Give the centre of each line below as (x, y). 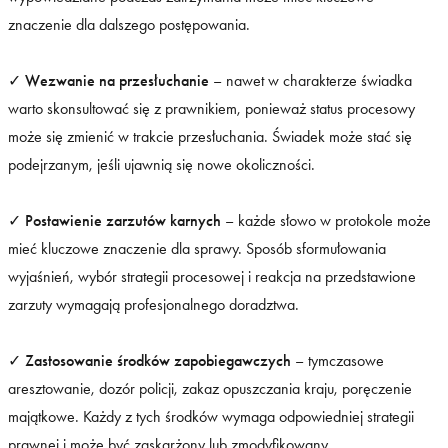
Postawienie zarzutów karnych (123, 221)
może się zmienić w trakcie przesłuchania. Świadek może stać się (210, 137)
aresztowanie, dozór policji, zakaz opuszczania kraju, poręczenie (210, 389)
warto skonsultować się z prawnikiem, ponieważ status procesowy (211, 109)
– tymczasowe (337, 361)
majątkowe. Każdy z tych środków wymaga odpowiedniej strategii (211, 417)
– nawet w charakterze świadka (310, 81)
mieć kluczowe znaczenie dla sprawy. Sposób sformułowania (197, 249)
